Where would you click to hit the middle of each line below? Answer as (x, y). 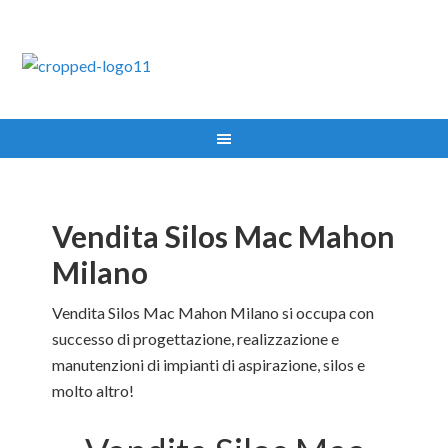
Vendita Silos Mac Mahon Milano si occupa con (213, 312)
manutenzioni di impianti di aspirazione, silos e (209, 364)
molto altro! (93, 390)
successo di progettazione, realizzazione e (196, 338)
